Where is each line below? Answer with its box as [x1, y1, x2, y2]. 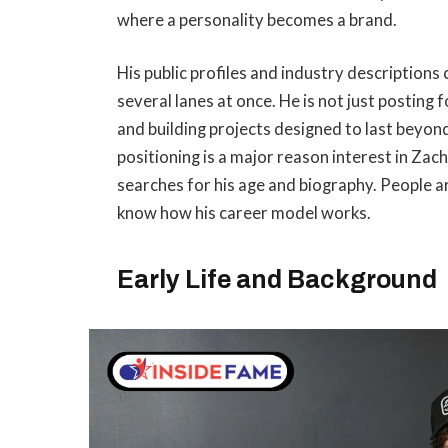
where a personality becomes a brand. [117, 9, 398, 30]
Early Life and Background [117, 266, 438, 294]
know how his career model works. [117, 203, 372, 224]
